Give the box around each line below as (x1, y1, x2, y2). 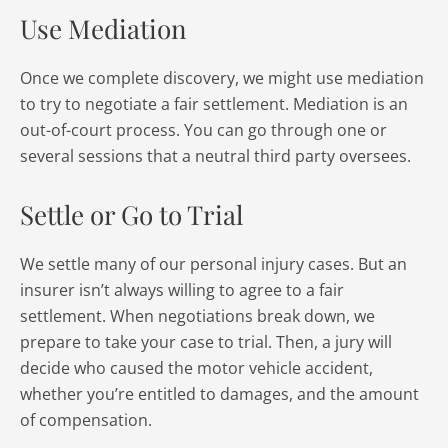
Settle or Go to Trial (20, 197, 243, 232)
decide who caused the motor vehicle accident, (20, 357, 373, 379)
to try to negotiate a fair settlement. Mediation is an (20, 93, 408, 115)
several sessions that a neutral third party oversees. (20, 145, 411, 167)
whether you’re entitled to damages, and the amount (20, 383, 419, 405)
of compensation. (20, 409, 152, 431)
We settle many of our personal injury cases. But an (20, 253, 407, 275)
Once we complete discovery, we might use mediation (20, 67, 424, 89)
